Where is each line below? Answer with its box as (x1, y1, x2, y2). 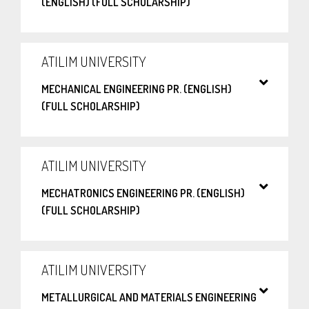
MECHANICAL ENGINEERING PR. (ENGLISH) (41, 82, 232, 97)
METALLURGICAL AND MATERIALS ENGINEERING (41, 290, 257, 305)
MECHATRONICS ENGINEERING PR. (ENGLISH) (41, 186, 245, 201)
